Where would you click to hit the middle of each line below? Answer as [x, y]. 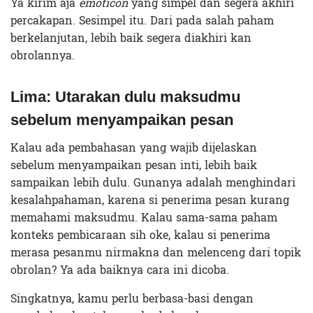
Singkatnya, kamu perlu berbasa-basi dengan [132, 298]
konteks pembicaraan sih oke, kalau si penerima [140, 235]
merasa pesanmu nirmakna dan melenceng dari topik [156, 252]
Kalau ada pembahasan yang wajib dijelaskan [134, 147]
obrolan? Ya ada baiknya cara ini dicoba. [120, 270]
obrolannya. [43, 55]
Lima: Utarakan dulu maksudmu [125, 96]
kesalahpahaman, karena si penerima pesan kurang [150, 200]
